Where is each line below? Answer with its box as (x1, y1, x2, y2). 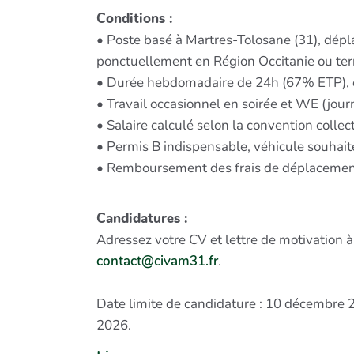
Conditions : (96, 9, 172, 28)
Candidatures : (96, 209, 187, 228)
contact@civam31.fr (96, 251, 218, 270)
